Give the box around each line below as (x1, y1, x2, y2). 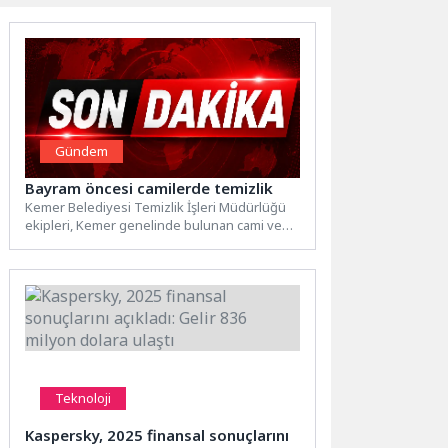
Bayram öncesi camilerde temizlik (25, 178, 274, 199)
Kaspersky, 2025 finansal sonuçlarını (25, 425, 290, 446)
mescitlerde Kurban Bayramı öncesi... (25, 234, 247, 253)
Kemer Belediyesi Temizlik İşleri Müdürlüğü (25, 198, 287, 217)
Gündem (55, 142, 109, 161)
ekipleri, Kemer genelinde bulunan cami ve (25, 216, 283, 235)
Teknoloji (55, 389, 112, 408)
